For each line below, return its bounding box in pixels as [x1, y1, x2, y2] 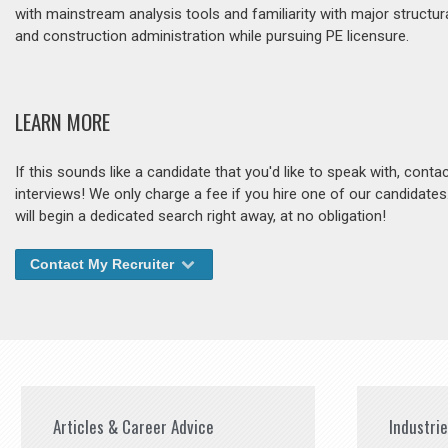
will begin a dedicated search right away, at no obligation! [15, 207, 386, 226]
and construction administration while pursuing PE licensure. [15, 27, 409, 45]
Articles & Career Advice [53, 414, 214, 440]
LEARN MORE [15, 106, 110, 138]
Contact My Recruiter [30, 256, 178, 273]
